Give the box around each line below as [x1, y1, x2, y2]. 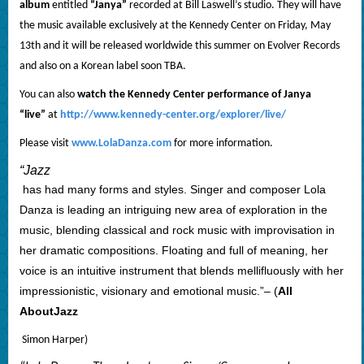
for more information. [171, 137, 273, 150]
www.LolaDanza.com [71, 137, 171, 150]
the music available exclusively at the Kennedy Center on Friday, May [19, 19, 331, 32]
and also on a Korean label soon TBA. [19, 60, 186, 73]
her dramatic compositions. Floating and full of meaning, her [19, 244, 328, 258]
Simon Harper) [19, 334, 88, 347]
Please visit [19, 137, 71, 150]
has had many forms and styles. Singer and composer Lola [19, 183, 326, 197]
